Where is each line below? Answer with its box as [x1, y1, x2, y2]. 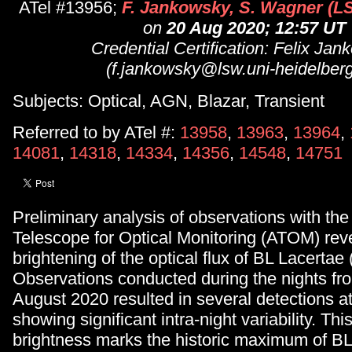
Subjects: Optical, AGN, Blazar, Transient [13, 90, 324, 111]
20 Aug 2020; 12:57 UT [167, 18, 346, 38]
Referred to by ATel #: [13, 123, 180, 143]
